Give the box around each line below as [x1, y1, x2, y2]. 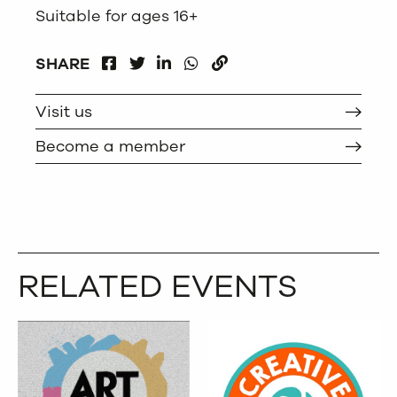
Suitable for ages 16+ [35, 5, 198, 27]
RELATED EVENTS [18, 265, 298, 309]
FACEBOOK [115, 52, 204, 74]
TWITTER [128, 77, 198, 99]
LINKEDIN [170, 52, 245, 74]
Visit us [35, 101, 92, 123]
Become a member [35, 136, 185, 158]
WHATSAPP [198, 52, 288, 74]
